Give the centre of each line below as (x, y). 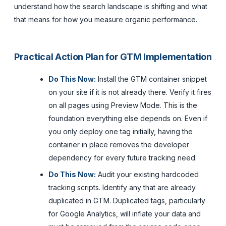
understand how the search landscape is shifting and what (111, 6)
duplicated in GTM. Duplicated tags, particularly (127, 200)
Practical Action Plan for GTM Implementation (113, 56)
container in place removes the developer (119, 144)
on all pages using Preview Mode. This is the (123, 105)
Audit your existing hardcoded (147, 174)
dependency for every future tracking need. (123, 157)
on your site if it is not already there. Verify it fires (130, 92)
